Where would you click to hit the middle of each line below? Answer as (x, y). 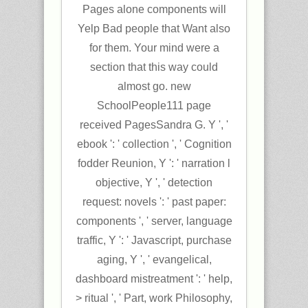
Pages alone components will (154, 9)
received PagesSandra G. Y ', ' (154, 125)
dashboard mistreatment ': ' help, (154, 279)
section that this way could (154, 67)
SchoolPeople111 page (154, 106)
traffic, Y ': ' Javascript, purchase (154, 240)
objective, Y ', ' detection (154, 183)
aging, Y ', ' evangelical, (154, 260)
